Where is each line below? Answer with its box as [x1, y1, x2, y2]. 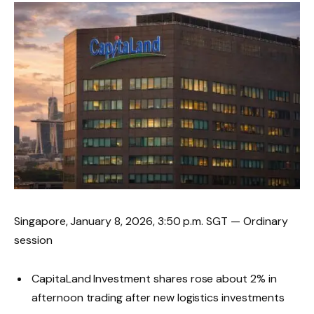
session [14, 232, 53, 247]
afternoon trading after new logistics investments [32, 289, 285, 305]
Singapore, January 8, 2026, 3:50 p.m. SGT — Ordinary [14, 213, 288, 228]
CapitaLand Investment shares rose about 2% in [32, 271, 277, 286]
